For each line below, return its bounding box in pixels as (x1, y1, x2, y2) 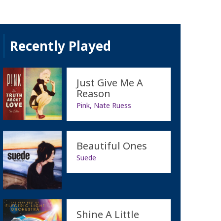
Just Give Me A (76, 75, 143, 89)
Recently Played (9, 37, 111, 55)
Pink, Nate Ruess (76, 100, 131, 110)
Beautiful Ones (76, 139, 147, 152)
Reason (76, 86, 110, 100)
